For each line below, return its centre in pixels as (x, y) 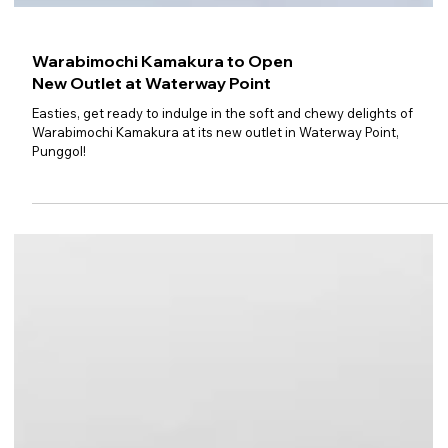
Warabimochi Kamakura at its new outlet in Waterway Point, (216, 212)
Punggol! (59, 231)
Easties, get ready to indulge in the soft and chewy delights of (223, 193)
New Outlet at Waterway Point (152, 163)
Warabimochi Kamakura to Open (163, 141)
